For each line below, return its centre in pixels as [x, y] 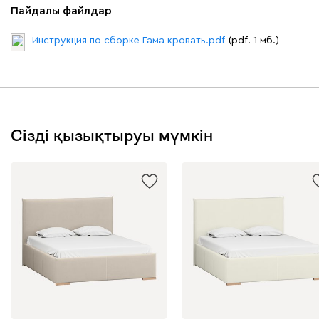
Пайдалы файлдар [61, 10]
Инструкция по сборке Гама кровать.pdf [129, 40]
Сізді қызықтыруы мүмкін [112, 135]
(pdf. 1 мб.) [254, 40]
